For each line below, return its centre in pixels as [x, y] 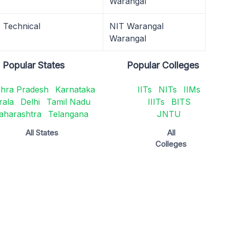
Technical [22, 26]
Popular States [34, 65]
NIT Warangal [136, 26]
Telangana [68, 114]
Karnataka [75, 89]
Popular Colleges [163, 65]
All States [42, 133]
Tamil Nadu [68, 102]
